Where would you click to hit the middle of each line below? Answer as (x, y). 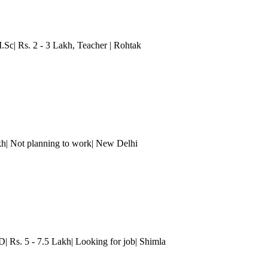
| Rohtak (124, 45)
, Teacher (90, 45)
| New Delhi (115, 143)
